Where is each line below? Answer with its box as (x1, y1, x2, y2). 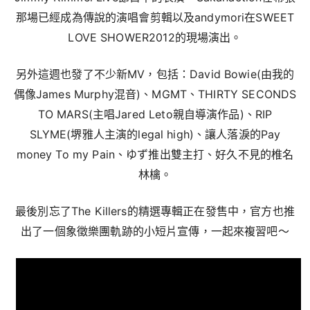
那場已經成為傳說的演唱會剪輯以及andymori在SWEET (15, 10, 295, 24)
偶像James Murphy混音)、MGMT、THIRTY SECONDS (13, 87, 297, 101)
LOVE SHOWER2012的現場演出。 (68, 30, 242, 44)
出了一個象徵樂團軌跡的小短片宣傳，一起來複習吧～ (21, 224, 289, 238)
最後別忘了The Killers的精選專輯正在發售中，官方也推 (15, 204, 295, 218)
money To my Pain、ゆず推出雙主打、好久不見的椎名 (16, 147, 294, 161)
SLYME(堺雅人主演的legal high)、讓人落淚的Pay (29, 127, 281, 141)
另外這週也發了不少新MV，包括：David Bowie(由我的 (15, 67, 295, 81)
